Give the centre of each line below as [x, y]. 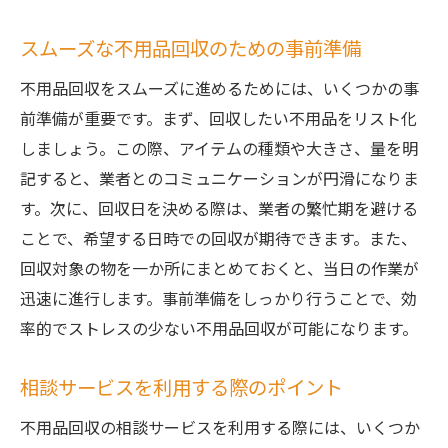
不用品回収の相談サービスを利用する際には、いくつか [220, 427]
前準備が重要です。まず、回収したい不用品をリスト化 [218, 118]
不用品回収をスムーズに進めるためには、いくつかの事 [219, 88]
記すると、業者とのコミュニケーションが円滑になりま [219, 178]
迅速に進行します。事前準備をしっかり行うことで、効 [218, 298]
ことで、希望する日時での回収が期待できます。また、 [218, 238]
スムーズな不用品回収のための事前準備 [190, 48]
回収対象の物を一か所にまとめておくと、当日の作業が [219, 268]
